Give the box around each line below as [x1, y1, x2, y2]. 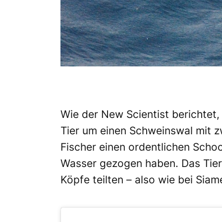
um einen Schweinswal [82, 124, 193, 137]
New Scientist [101, 108, 169, 120]
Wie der [60, 108, 101, 120]
